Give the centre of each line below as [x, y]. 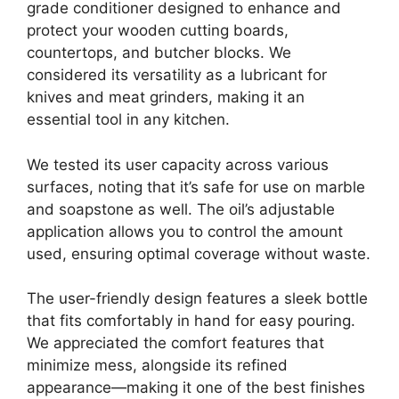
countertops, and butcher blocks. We [159, 53]
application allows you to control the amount [185, 231]
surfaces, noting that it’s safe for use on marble [196, 187]
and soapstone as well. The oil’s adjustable [181, 209]
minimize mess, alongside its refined [157, 366]
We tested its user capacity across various [178, 164]
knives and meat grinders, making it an [166, 98]
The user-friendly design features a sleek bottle [197, 299]
